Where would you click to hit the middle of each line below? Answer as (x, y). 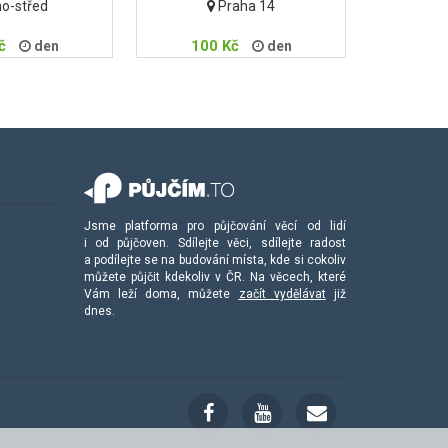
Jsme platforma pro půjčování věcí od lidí (214, 226)
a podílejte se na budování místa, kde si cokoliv (214, 260)
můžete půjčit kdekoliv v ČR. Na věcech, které (214, 277)
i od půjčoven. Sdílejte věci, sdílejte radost (214, 243)
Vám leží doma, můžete (161, 294)
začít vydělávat (282, 294)
